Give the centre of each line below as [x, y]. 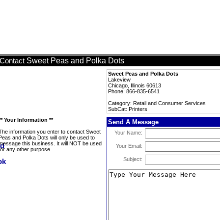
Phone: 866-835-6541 [134, 91]
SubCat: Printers [128, 109]
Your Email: [129, 146]
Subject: [133, 159]
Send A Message [133, 122]
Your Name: [128, 133]
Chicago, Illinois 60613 [135, 85]
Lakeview [119, 80]
